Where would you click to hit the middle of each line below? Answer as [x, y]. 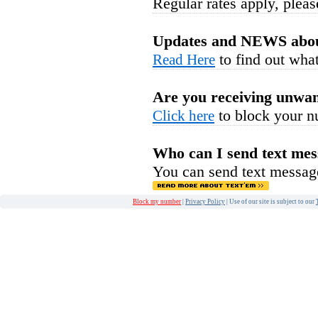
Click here [183, 116]
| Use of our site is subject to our [270, 202]
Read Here [184, 60]
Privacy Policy [205, 202]
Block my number [157, 202]
